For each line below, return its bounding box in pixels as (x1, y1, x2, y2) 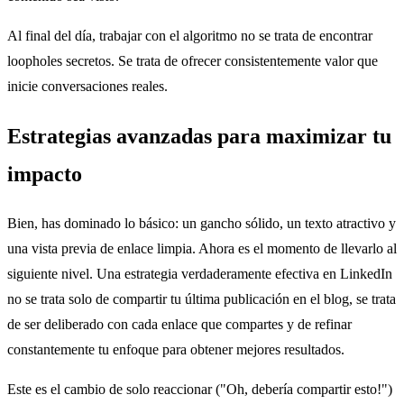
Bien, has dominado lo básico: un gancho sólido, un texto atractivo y (7, 216, 396, 232)
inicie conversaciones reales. (7, 78, 168, 95)
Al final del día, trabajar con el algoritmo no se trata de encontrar (7, 28, 372, 44)
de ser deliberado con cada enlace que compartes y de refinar (7, 317, 352, 333)
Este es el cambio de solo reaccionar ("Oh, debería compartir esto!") (7, 381, 392, 398)
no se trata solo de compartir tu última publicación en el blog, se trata (7, 291, 396, 308)
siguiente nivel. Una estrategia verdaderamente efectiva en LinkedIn (7, 266, 392, 282)
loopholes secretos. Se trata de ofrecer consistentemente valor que (7, 53, 378, 69)
